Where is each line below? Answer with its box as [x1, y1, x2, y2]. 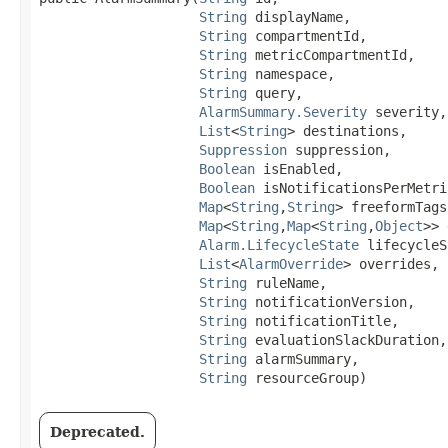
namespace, [247, 65, 335, 82]
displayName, [247, 8, 351, 25]
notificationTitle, [247, 312, 399, 329]
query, [247, 84, 303, 101]
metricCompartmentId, [247, 46, 415, 63]
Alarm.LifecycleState [199, 236, 359, 253]
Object [375, 217, 423, 234]
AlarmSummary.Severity [199, 103, 367, 120]
